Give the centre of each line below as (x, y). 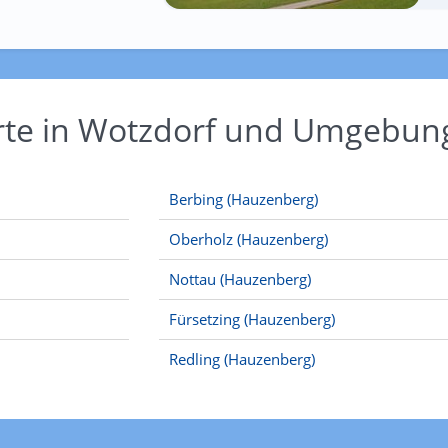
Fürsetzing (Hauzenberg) (252, 319)
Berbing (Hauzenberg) (243, 199)
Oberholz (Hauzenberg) (248, 239)
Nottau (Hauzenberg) (240, 279)
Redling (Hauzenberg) (242, 359)
